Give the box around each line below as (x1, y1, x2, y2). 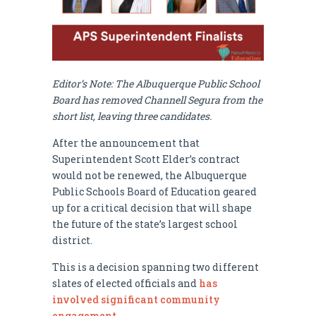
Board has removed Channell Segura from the (52, 92, 262, 107)
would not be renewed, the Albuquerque (52, 168, 247, 182)
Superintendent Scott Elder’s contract (52, 152, 240, 166)
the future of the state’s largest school (52, 217, 238, 231)
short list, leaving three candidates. (52, 109, 212, 123)
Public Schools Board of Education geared (52, 184, 257, 198)
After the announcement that (52, 135, 200, 150)
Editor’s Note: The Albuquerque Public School (52, 76, 260, 90)
